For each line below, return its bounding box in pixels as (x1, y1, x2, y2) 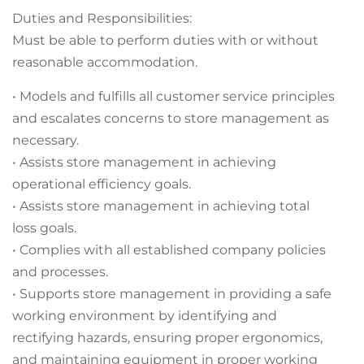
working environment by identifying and (12, 308, 277, 323)
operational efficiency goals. (12, 176, 191, 192)
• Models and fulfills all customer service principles (12, 89, 335, 104)
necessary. (12, 132, 79, 148)
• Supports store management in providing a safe (12, 286, 331, 301)
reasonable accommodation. (12, 54, 197, 70)
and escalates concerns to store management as (12, 110, 329, 126)
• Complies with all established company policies (12, 242, 326, 258)
